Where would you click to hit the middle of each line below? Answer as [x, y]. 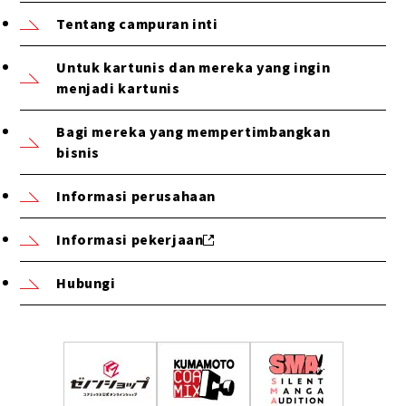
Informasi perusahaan [136, 196]
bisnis [78, 153]
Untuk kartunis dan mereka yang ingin [193, 68]
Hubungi [86, 283]
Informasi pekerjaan [130, 240]
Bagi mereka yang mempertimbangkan [193, 132]
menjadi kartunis [118, 88]
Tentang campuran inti [137, 24]
